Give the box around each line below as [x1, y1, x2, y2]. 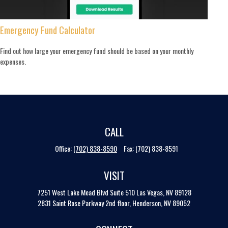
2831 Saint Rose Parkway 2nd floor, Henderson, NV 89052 [38, 197, 190, 208]
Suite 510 [109, 186, 135, 197]
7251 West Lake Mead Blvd [37, 186, 108, 197]
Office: [55, 142, 73, 154]
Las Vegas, [136, 186, 164, 197]
